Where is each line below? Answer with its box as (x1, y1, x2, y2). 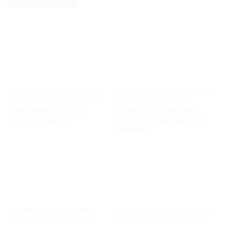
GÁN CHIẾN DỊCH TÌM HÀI (117, 206, 209, 215)
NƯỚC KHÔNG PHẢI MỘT (117, 115, 206, 125)
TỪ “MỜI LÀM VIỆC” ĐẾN (7, 206, 94, 215)
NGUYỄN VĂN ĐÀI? (7, 115, 74, 125)
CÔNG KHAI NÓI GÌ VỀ (7, 105, 85, 115)
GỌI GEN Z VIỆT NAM (117, 96, 192, 105)
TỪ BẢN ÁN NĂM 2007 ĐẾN (7, 86, 104, 96)
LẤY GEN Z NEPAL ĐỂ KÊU (117, 86, 210, 96)
